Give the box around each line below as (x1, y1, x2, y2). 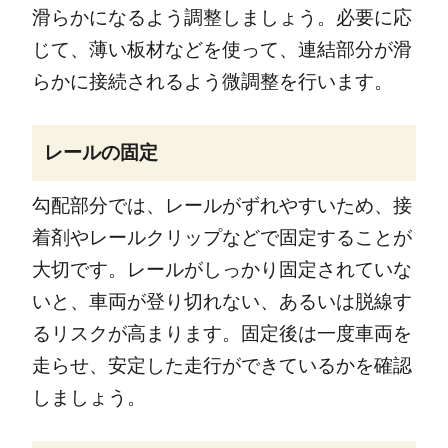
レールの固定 (43, 141, 158, 163)
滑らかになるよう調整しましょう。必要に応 (31, 6, 412, 28)
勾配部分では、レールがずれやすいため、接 (31, 195, 412, 217)
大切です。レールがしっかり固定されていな (31, 259, 412, 281)
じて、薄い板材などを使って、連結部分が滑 (31, 38, 412, 60)
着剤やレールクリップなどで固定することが (31, 227, 412, 249)
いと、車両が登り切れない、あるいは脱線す (31, 291, 412, 313)
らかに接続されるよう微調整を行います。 (31, 70, 393, 92)
